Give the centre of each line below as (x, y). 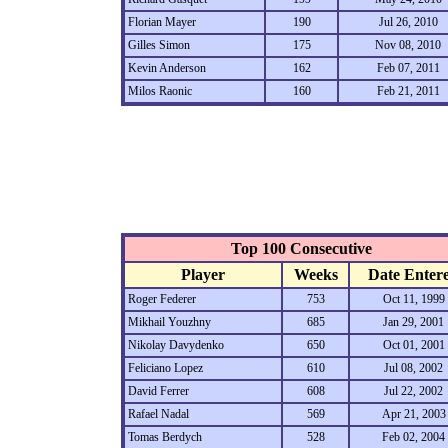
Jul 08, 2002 (413, 368)
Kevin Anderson (167, 68)
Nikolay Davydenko (176, 345)
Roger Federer (162, 299)
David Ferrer (158, 391)
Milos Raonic (160, 91)
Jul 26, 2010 (408, 22)
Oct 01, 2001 (413, 345)
